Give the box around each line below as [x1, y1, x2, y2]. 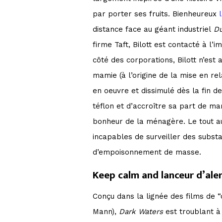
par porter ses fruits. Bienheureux [93, 9, 219, 19]
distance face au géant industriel [93, 25, 211, 34]
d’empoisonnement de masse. [93, 148, 201, 157]
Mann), [93, 207, 119, 217]
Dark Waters [119, 207, 163, 217]
